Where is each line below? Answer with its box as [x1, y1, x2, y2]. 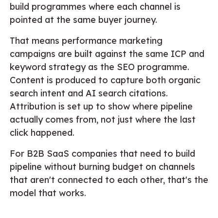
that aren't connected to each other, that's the [10, 174, 208, 185]
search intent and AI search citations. [10, 87, 168, 99]
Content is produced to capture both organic [10, 74, 200, 86]
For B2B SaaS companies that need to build [10, 147, 195, 159]
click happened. [10, 127, 74, 138]
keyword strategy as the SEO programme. [10, 61, 189, 73]
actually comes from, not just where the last [10, 113, 196, 125]
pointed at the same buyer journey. [10, 14, 157, 25]
